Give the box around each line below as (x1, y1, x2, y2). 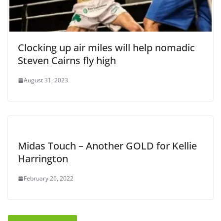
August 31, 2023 (24, 76, 68, 85)
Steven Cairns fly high (18, 54, 116, 68)
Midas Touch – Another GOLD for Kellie (18, 139, 197, 153)
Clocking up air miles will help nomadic (18, 41, 195, 55)
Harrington (18, 152, 68, 166)
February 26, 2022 (24, 174, 74, 183)
